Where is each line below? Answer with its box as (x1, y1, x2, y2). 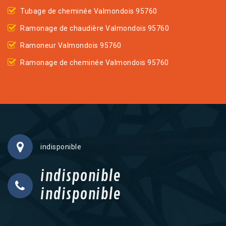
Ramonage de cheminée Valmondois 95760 (20, 59, 169, 67)
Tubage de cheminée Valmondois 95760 (20, 7, 157, 15)
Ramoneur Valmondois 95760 (20, 41, 122, 49)
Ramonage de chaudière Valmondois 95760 (20, 24, 169, 32)
